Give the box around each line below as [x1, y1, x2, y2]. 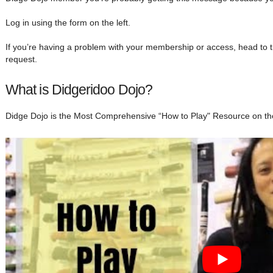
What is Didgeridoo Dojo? [5, 81, 153, 97]
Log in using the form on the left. [5, 18, 130, 27]
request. [5, 54, 37, 64]
